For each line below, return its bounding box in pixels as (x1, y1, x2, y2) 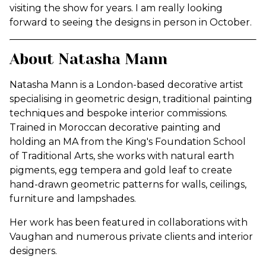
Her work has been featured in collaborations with (9, 217, 248, 228)
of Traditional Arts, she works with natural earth (9, 150, 234, 161)
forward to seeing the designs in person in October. (9, 17, 252, 28)
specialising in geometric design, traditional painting (9, 93, 252, 104)
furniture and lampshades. (9, 193, 136, 204)
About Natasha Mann (9, 50, 167, 68)
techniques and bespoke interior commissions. (9, 107, 227, 119)
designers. (9, 245, 59, 256)
